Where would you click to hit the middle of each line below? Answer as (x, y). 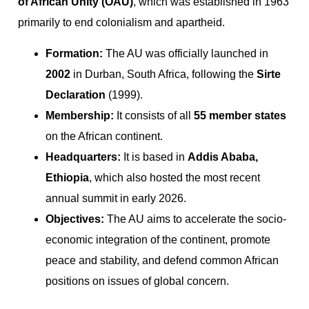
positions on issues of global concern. (137, 281)
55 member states (240, 115)
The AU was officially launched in (186, 53)
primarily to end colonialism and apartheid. (121, 23)
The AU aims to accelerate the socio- (195, 219)
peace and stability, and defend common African (162, 260)
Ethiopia (67, 177)
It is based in (154, 157)
